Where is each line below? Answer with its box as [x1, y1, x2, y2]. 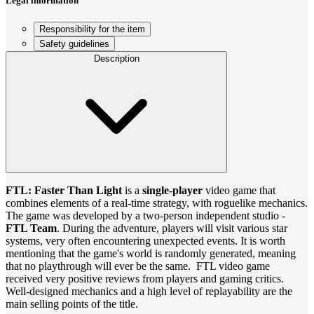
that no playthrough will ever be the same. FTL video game [6, 260, 270, 273]
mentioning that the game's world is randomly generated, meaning [6, 247, 296, 260]
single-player [142, 184, 203, 197]
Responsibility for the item [39, 24, 145, 35]
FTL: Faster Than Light [6, 184, 122, 197]
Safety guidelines [39, 39, 109, 50]
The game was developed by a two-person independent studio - [6, 210, 285, 222]
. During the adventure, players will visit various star [57, 222, 287, 235]
